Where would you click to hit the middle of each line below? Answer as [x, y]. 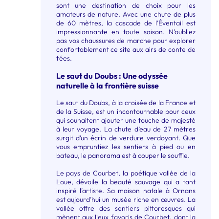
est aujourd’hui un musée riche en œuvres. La [126, 199]
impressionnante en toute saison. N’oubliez [126, 32]
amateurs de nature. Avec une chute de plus [126, 14]
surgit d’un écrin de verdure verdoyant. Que [126, 138]
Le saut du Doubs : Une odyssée [112, 76]
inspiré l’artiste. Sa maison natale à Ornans [126, 190]
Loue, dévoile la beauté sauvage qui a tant [126, 182]
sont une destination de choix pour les [126, 6]
